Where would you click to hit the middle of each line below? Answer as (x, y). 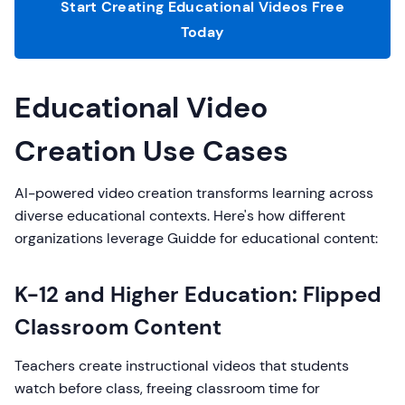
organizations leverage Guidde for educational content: (196, 238)
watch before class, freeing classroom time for (167, 388)
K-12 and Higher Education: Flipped (198, 294)
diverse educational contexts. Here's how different (180, 216)
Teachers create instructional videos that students (182, 366)
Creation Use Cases (151, 151)
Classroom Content (118, 327)
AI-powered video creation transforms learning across (194, 193)
